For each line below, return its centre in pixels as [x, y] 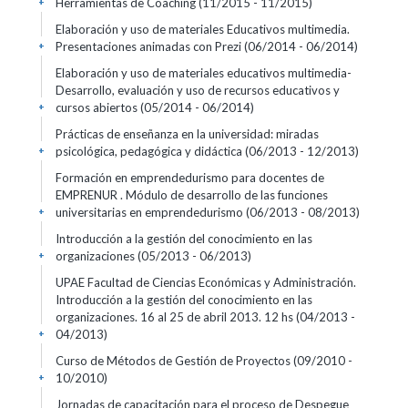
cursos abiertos [98, 107]
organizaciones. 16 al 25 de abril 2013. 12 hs [176, 317]
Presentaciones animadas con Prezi [150, 46]
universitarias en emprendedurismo [151, 212]
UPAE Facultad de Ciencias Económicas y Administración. [206, 282]
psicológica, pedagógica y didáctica [150, 151]
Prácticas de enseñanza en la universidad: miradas [187, 134]
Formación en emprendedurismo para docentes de [190, 178]
